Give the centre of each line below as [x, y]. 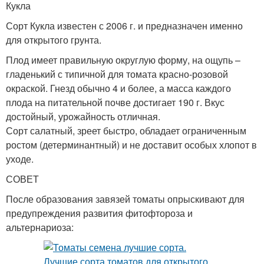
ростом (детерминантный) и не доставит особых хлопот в [131, 145]
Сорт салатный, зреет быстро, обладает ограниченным [126, 131]
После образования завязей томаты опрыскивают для [125, 199]
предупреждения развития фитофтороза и [99, 213]
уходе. [20, 159]
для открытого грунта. [54, 40]
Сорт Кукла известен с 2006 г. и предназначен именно [124, 26]
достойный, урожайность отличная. [83, 117]
